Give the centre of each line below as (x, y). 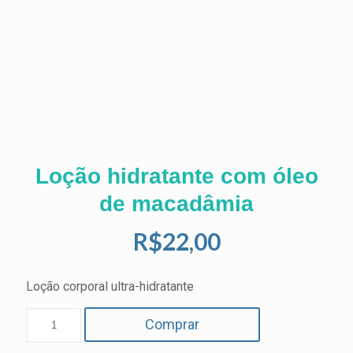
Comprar (172, 325)
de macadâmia (176, 204)
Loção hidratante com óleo (176, 176)
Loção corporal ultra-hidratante (110, 287)
